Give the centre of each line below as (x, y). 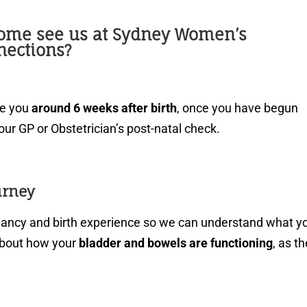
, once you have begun (238, 108)
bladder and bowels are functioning (176, 243)
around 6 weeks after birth (105, 108)
